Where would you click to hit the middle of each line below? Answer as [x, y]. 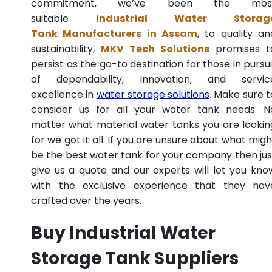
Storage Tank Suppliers [135, 259]
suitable [63, 19]
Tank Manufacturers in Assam [114, 34]
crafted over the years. [86, 201]
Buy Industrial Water [123, 233]
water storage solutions [153, 95]
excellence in [64, 95]
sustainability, [66, 49]
